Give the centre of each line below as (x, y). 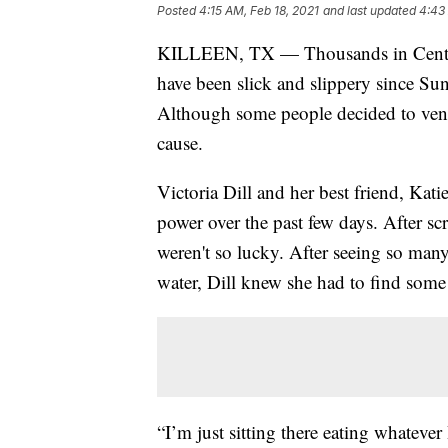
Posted (178, 10)
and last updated (369, 10)
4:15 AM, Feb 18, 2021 (259, 10)
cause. (180, 142)
